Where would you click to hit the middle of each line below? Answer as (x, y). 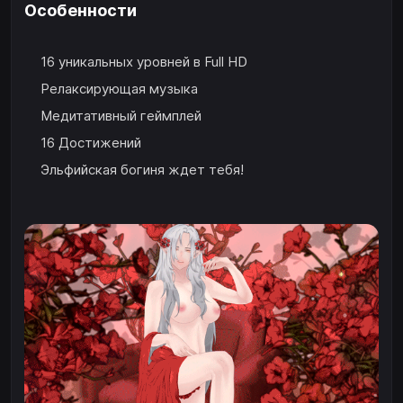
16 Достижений (91, 142)
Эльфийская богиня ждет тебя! (142, 169)
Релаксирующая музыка (119, 88)
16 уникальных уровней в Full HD (144, 61)
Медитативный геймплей (121, 115)
